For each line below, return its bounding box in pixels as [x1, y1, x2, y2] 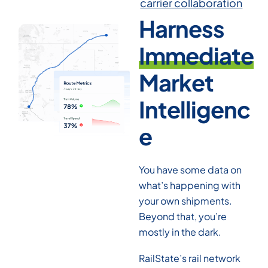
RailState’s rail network [138, 252, 240, 265]
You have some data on [138, 163, 242, 176]
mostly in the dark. [138, 226, 223, 239]
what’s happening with [138, 179, 240, 192]
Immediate [138, 41, 254, 69]
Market [138, 68, 214, 96]
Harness [138, 14, 224, 42]
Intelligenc [138, 95, 250, 123]
